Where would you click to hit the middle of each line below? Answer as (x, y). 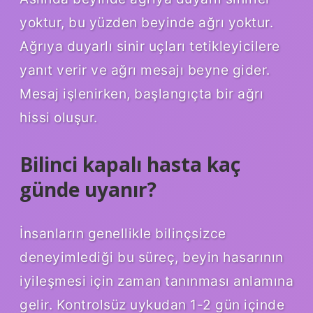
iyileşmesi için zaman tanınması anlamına (156, 281)
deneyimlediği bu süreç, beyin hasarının (152, 257)
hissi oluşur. (59, 117)
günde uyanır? (88, 189)
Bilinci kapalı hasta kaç (130, 164)
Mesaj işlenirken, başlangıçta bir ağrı (141, 93)
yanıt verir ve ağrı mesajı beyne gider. (145, 70)
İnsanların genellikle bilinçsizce (123, 234)
